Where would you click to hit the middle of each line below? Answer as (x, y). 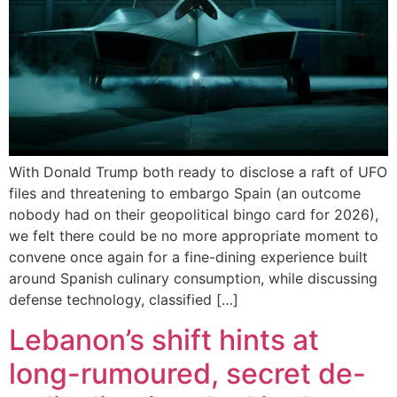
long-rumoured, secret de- (187, 373)
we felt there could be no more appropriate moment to (194, 236)
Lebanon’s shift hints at (164, 339)
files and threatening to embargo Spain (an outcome (185, 194)
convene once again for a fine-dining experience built (188, 257)
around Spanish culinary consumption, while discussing (193, 279)
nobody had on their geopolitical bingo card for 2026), (194, 215)
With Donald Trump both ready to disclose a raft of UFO (198, 172)
